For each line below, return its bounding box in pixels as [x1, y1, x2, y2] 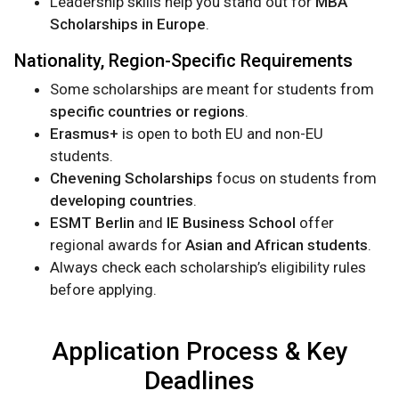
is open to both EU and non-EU [118, 125, 323, 143]
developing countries [50, 191, 193, 210]
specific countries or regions [50, 102, 245, 121]
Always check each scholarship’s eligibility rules [50, 258, 366, 277]
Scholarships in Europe [50, 15, 206, 34]
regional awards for [50, 236, 185, 255]
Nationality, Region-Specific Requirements [14, 50, 353, 72]
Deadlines [144, 366, 255, 396]
